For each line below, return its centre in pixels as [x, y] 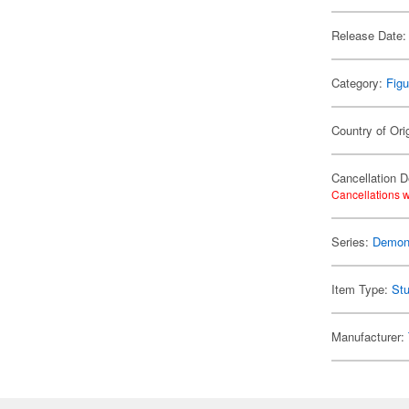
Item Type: [362, 289]
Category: [359, 83]
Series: [352, 241]
